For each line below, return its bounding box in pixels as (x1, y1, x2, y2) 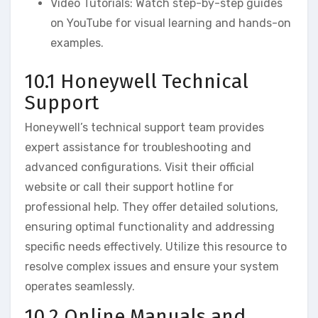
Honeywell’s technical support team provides (25, 121, 264, 135)
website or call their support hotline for (25, 180, 234, 194)
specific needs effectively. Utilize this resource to (25, 240, 287, 254)
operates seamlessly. (25, 280, 135, 294)
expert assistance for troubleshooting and (25, 141, 251, 155)
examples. (50, 35, 104, 50)
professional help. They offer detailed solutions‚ (25, 200, 278, 214)
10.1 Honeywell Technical (25, 69, 248, 93)
